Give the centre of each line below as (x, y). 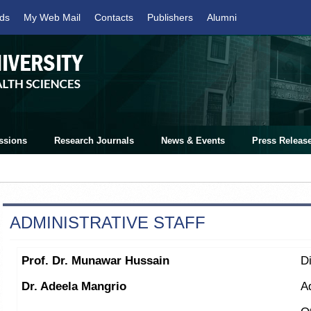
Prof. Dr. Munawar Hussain (95, 261)
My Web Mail (52, 17)
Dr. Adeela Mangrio (74, 286)
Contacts (114, 17)
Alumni (222, 17)
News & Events (193, 141)
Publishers (170, 17)
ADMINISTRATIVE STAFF (108, 222)
